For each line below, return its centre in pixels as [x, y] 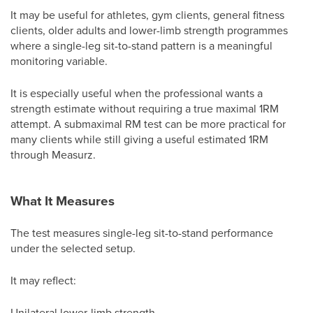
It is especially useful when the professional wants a [137, 93]
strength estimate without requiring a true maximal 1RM [145, 108]
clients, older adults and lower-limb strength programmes [149, 30]
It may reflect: [43, 280]
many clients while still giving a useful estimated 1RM [139, 139]
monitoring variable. [59, 61]
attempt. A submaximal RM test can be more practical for [148, 124]
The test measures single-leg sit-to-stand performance [142, 233]
